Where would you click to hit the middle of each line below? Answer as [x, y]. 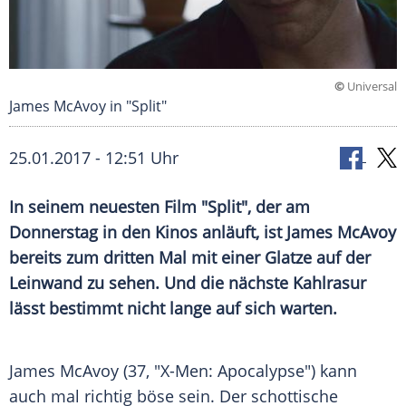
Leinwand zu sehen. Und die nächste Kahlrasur [188, 283]
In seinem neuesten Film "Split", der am [159, 207]
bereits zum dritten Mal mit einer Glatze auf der [190, 258]
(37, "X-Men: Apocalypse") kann [238, 371]
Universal [371, 87]
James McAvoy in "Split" [88, 106]
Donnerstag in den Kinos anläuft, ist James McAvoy [203, 232]
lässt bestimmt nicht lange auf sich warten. [173, 309]
